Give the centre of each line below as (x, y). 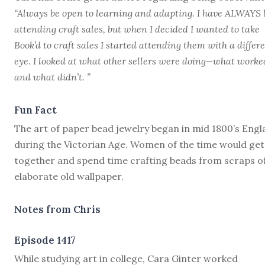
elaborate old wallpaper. (69, 176)
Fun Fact (35, 110)
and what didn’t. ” (52, 77)
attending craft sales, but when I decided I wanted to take (137, 29)
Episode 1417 (45, 240)
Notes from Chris (57, 209)
